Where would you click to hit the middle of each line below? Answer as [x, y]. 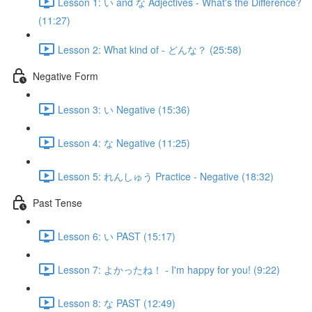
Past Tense [57, 202]
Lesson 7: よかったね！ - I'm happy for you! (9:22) [169, 269]
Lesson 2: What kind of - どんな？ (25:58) [150, 49]
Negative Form [65, 76]
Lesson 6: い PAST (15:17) [117, 236]
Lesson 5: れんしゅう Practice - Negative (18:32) [166, 176]
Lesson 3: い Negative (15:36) [124, 109]
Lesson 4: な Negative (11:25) [124, 142]
